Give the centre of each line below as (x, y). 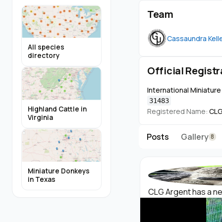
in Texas (42, 179)
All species (46, 47)
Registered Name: (177, 111)
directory (44, 56)
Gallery (195, 137)
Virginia (40, 117)
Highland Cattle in (57, 109)
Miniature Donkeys (59, 171)
